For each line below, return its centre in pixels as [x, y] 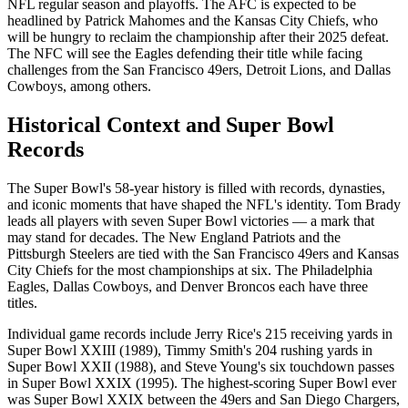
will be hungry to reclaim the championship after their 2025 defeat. [198, 37]
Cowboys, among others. [79, 87]
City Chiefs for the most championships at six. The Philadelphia [190, 270]
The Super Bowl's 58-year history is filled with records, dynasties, [196, 188]
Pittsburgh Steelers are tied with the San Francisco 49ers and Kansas [203, 253]
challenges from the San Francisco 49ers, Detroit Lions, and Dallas [199, 70]
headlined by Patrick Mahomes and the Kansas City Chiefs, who [193, 21]
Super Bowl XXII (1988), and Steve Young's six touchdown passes [201, 366]
